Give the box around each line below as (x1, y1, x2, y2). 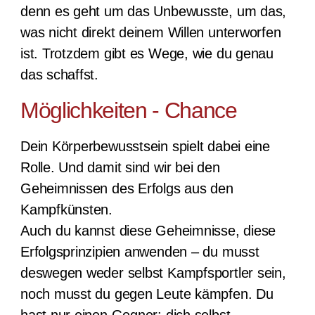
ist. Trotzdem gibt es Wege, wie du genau (20, 46, 274, 62)
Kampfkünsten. (20, 202, 113, 218)
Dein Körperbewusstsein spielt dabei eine (20, 139, 270, 155)
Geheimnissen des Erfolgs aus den (20, 181, 233, 197)
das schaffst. (20, 67, 99, 83)
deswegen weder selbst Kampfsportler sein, (20, 265, 286, 281)
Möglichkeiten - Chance (20, 98, 237, 124)
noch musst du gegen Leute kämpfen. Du (20, 286, 274, 302)
